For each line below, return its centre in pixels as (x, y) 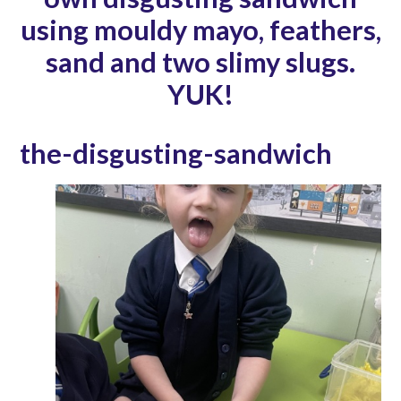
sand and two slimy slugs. (200, 62)
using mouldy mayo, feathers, (200, 30)
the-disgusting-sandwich (176, 154)
